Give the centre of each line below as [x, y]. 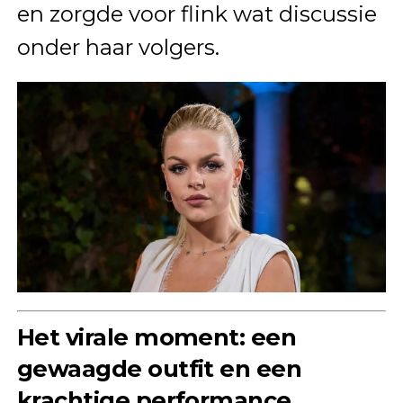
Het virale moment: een [157, 336]
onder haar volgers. [118, 48]
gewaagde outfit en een [159, 368]
